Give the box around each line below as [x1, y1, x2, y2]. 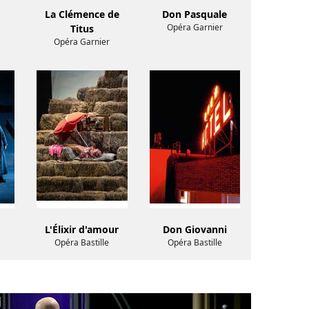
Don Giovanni [162, 223, 227, 237]
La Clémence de [44, 8, 119, 21]
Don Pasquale [162, 8, 228, 21]
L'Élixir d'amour [45, 223, 119, 237]
